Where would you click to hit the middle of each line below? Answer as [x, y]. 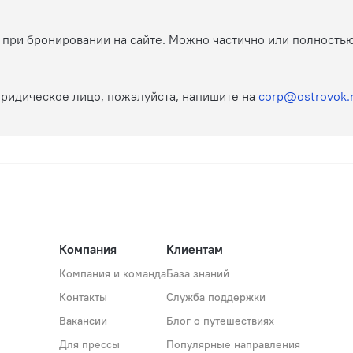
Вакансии [83, 320]
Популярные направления [233, 344]
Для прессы [89, 344]
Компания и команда [113, 273]
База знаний [198, 273]
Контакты [83, 297]
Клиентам [195, 249]
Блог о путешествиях [220, 320]
